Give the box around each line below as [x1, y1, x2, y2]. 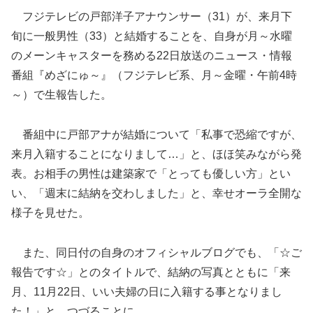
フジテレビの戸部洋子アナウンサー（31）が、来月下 [11, 10, 292, 23]
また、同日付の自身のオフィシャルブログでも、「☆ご [11, 246, 302, 259]
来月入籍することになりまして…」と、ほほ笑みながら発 [11, 147, 302, 160]
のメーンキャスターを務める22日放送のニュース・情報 [11, 50, 292, 62]
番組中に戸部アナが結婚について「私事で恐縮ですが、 [11, 128, 302, 140]
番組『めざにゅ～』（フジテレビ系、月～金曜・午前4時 [11, 69, 297, 82]
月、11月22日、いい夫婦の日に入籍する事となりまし [11, 285, 282, 298]
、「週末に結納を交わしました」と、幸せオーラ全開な [22, 187, 302, 199]
